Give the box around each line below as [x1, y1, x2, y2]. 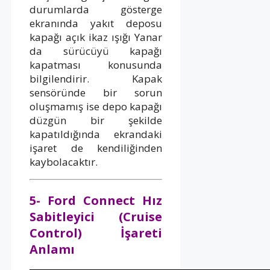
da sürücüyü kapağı [30, 43, 163, 58]
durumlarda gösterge [30, 2, 163, 16]
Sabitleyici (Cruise [30, 208, 163, 225]
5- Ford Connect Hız [30, 192, 163, 209]
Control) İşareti [30, 224, 163, 241]
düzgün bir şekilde [30, 113, 163, 127]
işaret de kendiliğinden [30, 140, 163, 155]
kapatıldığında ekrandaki [30, 127, 163, 141]
